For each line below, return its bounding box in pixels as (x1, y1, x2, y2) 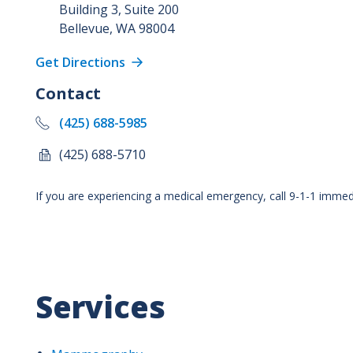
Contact (35, 82, 101, 104)
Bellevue (58, 19, 110, 37)
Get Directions (35, 53, 128, 71)
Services (35, 285, 165, 327)
